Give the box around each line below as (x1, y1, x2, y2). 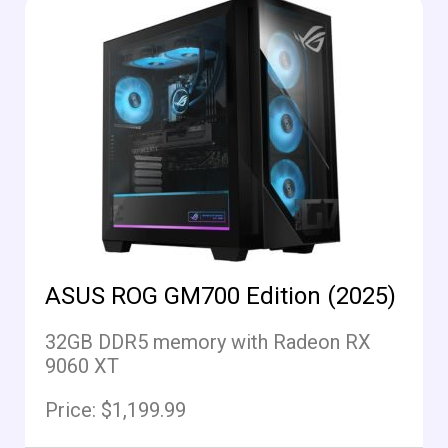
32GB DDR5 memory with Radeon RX (45, 330, 371, 355)
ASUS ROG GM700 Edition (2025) (45, 282, 396, 311)
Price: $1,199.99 (45, 398, 186, 423)
